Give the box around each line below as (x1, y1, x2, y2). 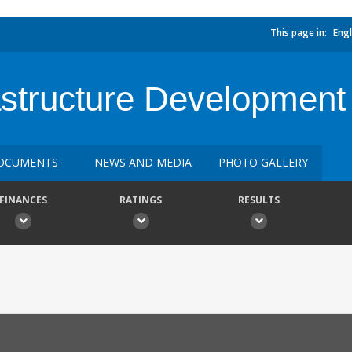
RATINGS (119, 193, 162, 207)
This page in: (270, 26, 327, 39)
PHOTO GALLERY (218, 155, 308, 170)
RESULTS (237, 193, 280, 207)
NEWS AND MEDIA (94, 155, 192, 170)
